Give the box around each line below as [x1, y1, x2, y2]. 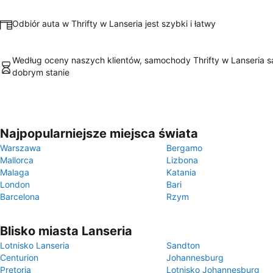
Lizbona [166, 155, 198, 165]
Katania [166, 167, 196, 177]
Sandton [166, 240, 200, 250]
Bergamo [166, 143, 202, 153]
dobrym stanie [12, 67, 69, 77]
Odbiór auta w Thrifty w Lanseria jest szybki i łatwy [12, 18, 216, 29]
